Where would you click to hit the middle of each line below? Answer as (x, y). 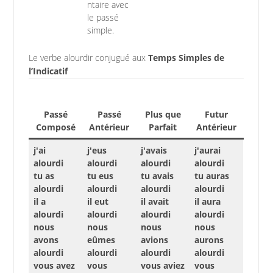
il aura (207, 201)
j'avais (154, 150)
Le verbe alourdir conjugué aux (88, 57)
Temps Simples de (186, 57)
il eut (97, 201)
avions (154, 239)
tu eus (100, 175)
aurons (209, 239)
